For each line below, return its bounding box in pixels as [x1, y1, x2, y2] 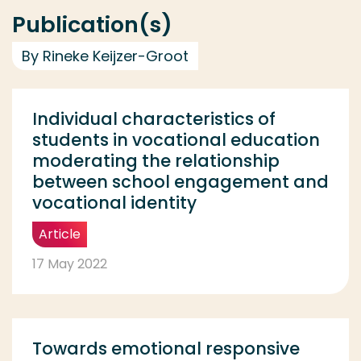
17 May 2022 [32, 255, 107, 274]
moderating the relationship [32, 149, 280, 173]
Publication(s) [12, 10, 172, 40]
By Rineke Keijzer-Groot [22, 46, 189, 67]
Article [39, 225, 81, 244]
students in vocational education [32, 128, 320, 152]
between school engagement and [32, 170, 329, 194]
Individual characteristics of [32, 107, 276, 131]
